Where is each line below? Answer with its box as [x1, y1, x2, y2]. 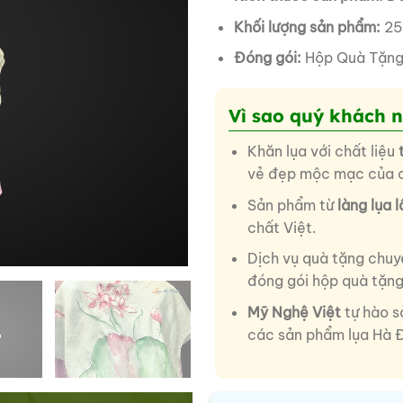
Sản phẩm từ [246, 195, 337, 214]
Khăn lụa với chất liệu [246, 142, 395, 161]
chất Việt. [246, 218, 317, 237]
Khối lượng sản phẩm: [233, 17, 381, 36]
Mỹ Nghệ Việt [246, 302, 341, 321]
